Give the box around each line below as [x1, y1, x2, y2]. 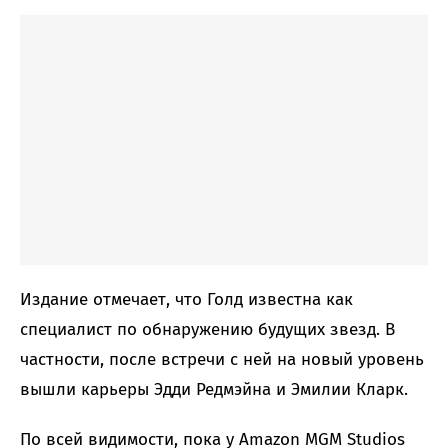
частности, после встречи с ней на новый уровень [20, 349, 424, 371]
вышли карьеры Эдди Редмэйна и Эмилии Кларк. [20, 379, 408, 401]
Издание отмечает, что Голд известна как [20, 289, 353, 311]
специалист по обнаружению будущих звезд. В [20, 319, 395, 341]
